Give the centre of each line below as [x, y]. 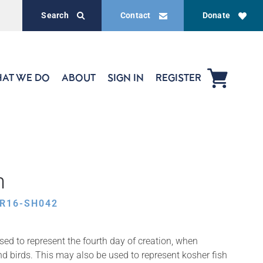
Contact [135, 15]
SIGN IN [126, 77]
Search [55, 15]
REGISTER [178, 77]
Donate [216, 15]
